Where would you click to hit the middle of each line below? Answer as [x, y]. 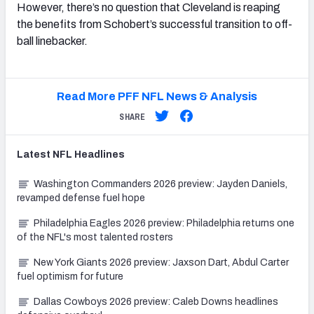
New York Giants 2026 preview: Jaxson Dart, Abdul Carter [161, 263]
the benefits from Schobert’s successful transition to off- [155, 25]
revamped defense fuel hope [81, 198]
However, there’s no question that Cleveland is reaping [149, 8]
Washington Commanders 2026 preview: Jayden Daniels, [161, 184]
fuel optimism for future [70, 277]
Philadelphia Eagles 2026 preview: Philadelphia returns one [164, 224]
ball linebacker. [52, 41]
